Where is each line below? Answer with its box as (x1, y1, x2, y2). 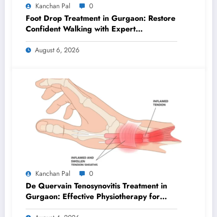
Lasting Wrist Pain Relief (26, 201, 113, 213)
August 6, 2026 (35, 45, 79, 55)
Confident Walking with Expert (26, 23, 136, 34)
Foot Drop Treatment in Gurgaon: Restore (26, 12, 175, 24)
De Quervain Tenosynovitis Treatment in (26, 180, 167, 191)
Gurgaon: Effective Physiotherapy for (26, 190, 160, 202)
